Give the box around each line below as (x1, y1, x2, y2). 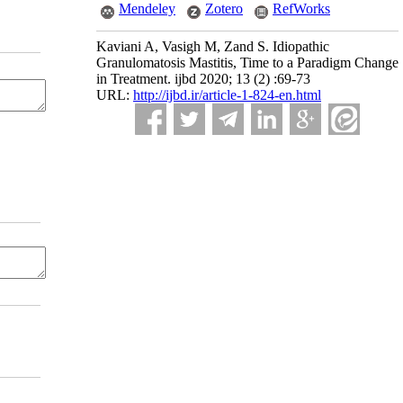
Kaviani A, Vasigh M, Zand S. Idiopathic (96, 39, 329, 54)
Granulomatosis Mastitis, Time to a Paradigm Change (96, 55, 399, 70)
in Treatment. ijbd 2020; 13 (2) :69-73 (96, 71, 310, 86)
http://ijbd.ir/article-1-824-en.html (133, 87, 321, 103)
